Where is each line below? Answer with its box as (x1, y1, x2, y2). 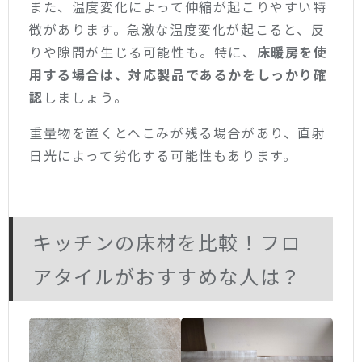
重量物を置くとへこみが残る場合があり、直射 (29, 122, 326, 142)
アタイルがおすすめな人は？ (32, 262, 301, 291)
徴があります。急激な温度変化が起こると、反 (29, 19, 326, 39)
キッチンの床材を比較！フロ (32, 228, 301, 257)
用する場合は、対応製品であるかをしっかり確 (29, 64, 328, 84)
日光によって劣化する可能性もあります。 (29, 145, 297, 165)
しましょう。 (43, 86, 128, 107)
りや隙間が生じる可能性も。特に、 (29, 41, 257, 61)
